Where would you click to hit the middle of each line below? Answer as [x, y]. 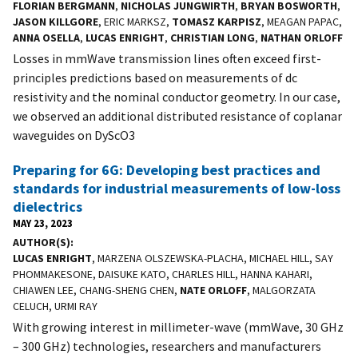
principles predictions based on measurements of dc [155, 77]
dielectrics [48, 206]
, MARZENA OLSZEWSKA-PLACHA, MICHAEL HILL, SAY [213, 258]
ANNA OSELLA [46, 37]
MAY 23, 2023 [43, 223]
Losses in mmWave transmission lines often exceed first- [167, 58]
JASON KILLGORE [56, 21]
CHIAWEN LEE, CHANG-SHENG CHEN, [96, 290]
